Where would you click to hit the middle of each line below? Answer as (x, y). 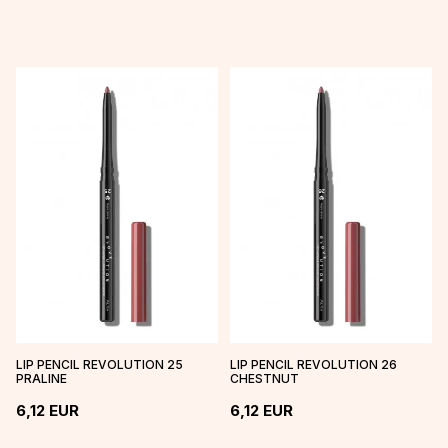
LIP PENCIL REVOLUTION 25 (99, 365)
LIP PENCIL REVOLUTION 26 (313, 365)
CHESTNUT (264, 379)
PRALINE (41, 379)
